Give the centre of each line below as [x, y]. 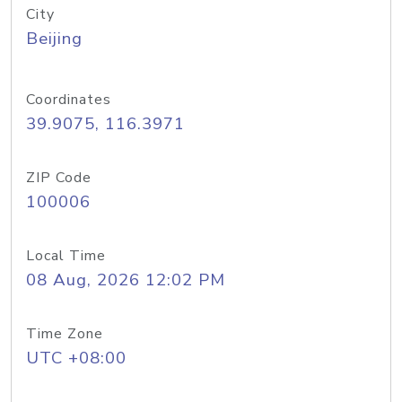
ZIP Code [59, 178]
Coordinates [69, 100]
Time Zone [65, 334]
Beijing [54, 39]
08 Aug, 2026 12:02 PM [126, 280]
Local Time [66, 256]
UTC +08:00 [76, 358]
